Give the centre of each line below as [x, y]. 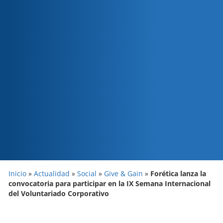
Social [87, 174]
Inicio [17, 174]
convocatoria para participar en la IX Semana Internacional [110, 184]
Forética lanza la [178, 174]
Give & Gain [123, 174]
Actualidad [52, 174]
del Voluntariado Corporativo [59, 194]
